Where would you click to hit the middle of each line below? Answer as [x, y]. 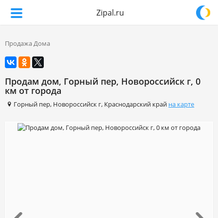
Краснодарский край [136, 104]
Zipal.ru [110, 13]
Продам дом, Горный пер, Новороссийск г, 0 [103, 81]
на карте [182, 104]
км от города [33, 91]
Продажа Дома [27, 43]
